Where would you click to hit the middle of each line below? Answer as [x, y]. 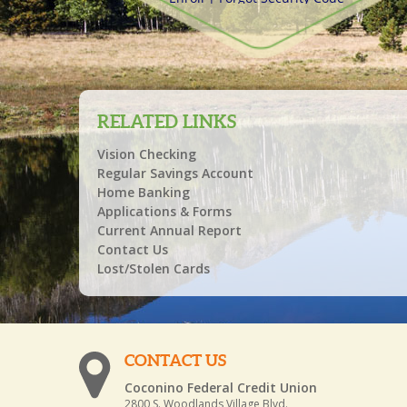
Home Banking [144, 192]
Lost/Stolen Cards [154, 268]
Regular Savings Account [175, 173]
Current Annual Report [169, 230]
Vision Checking [147, 154]
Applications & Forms [164, 211]
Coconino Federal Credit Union [221, 387]
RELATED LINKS [167, 121]
